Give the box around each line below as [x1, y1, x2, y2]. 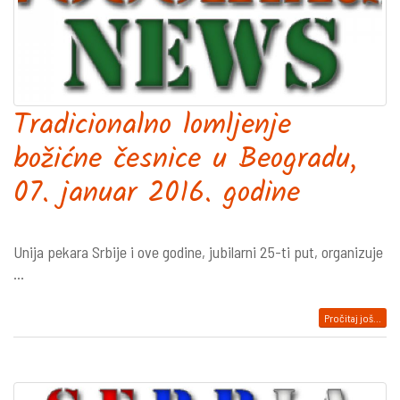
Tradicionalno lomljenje [13, 104, 291, 149]
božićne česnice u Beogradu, [13, 137, 357, 183]
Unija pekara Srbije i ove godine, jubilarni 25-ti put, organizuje [13, 242, 383, 262]
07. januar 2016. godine [13, 171, 300, 217]
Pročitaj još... [324, 312, 381, 324]
